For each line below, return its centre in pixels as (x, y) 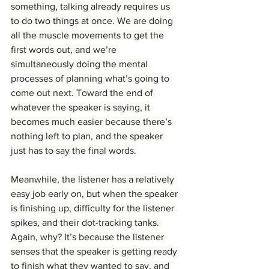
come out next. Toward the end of (83, 93)
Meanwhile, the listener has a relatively (94, 180)
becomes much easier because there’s (92, 122)
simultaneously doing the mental (80, 64)
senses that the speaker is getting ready (95, 252)
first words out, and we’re (65, 50)
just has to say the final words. (74, 151)
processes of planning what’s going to (91, 79)
